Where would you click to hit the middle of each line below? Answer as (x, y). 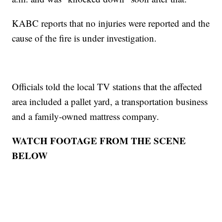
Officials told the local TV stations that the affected (107, 87)
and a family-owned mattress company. (86, 116)
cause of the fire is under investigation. (84, 38)
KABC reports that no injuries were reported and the (111, 23)
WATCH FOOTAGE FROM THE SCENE (99, 141)
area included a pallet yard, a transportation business (110, 102)
